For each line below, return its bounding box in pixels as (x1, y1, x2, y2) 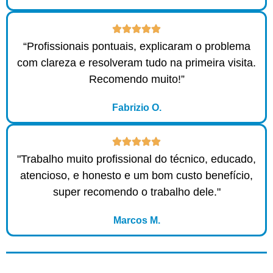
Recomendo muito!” (88, 73, 185, 85)
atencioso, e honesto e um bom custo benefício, (20, 169, 253, 182)
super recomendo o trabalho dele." (52, 185, 221, 198)
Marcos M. (113, 214, 160, 225)
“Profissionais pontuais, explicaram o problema (23, 40, 250, 52)
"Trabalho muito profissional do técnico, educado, (17, 152, 256, 165)
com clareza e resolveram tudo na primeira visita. (17, 56, 256, 69)
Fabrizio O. (112, 101, 161, 113)
